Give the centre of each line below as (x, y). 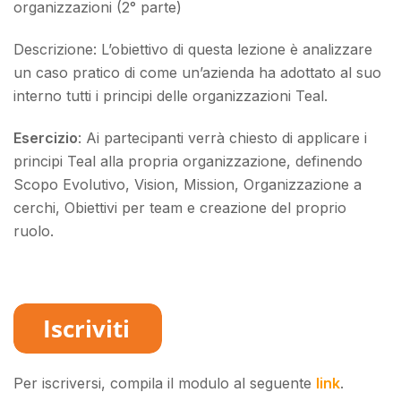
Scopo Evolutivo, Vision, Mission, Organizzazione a (188, 184)
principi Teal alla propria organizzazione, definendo (188, 161)
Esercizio (46, 138)
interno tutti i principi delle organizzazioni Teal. (171, 96)
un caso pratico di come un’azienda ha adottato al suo (197, 73)
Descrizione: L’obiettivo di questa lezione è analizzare (193, 50)
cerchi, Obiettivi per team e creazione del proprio (180, 208)
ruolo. (34, 231)
